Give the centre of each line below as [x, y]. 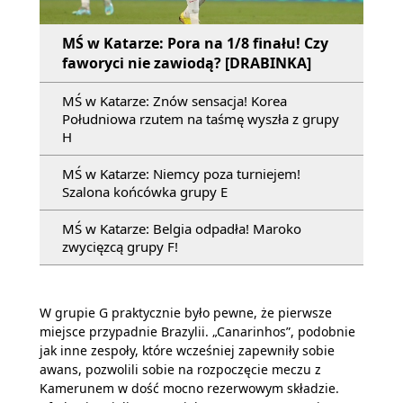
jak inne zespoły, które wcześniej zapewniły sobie [187, 350]
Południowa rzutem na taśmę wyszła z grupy [201, 119]
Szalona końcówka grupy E [145, 192]
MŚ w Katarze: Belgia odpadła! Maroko [182, 228]
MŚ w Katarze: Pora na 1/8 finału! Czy [195, 43]
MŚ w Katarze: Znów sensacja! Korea [175, 101]
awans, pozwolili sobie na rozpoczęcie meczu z [180, 369]
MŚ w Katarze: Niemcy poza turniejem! [181, 174]
